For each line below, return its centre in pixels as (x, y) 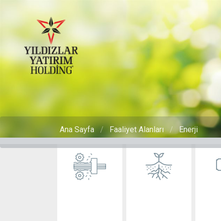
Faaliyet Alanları (136, 129)
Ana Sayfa (77, 129)
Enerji (188, 129)
